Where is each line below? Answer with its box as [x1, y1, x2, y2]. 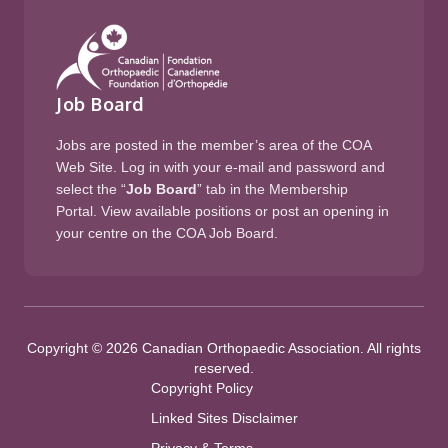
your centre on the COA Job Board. [56, 225, 278, 241]
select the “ [56, 181, 126, 197]
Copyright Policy [150, 380, 253, 396]
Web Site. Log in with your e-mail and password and [56, 159, 385, 175]
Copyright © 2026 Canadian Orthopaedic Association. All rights [27, 340, 421, 356]
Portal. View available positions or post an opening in [56, 203, 389, 219]
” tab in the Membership [197, 181, 348, 197]
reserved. [194, 360, 254, 376]
